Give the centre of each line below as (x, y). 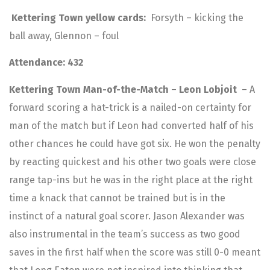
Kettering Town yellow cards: (79, 17)
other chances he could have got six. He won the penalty (135, 143)
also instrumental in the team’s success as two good (125, 234)
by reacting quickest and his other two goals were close (133, 162)
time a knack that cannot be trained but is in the (117, 198)
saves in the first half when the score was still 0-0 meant (135, 252)
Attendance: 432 (46, 63)
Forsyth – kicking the (196, 17)
